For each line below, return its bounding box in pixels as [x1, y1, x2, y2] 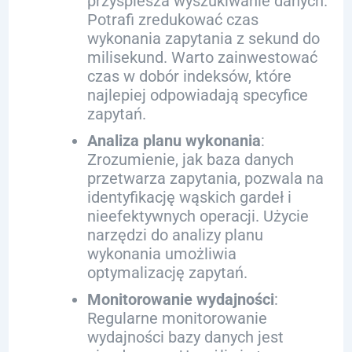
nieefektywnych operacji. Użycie [86, 207, 309, 225]
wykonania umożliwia [86, 244, 236, 263]
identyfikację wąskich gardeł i [86, 188, 291, 207]
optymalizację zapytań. [86, 263, 247, 282]
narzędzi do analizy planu [86, 225, 263, 244]
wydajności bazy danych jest [86, 328, 284, 346]
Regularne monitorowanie [86, 309, 267, 328]
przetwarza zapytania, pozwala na [86, 169, 324, 188]
